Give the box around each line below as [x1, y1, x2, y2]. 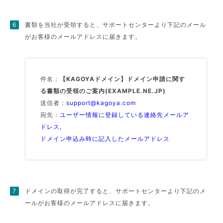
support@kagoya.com [66, 99, 136, 107]
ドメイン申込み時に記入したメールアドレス [40, 135, 170, 142]
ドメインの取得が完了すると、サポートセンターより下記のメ [25, 187, 207, 195]
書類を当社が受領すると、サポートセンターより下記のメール [25, 21, 207, 28]
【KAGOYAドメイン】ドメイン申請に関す [60, 75, 186, 83]
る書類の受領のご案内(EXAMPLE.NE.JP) [40, 87, 166, 95]
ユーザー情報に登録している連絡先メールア [60, 111, 190, 118]
